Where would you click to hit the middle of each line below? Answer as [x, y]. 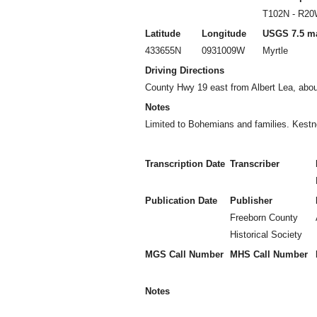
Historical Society [266, 235]
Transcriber [255, 164]
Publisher [251, 201]
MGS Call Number [184, 254]
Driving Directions [185, 70]
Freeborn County [264, 218]
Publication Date [181, 201]
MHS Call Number [269, 254]
